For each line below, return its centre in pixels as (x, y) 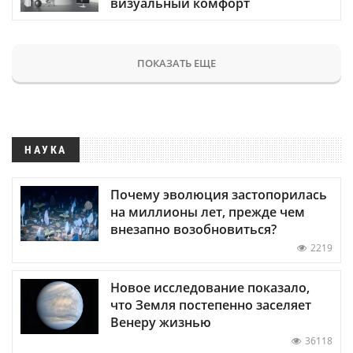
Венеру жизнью (161, 322)
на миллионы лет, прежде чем (208, 212)
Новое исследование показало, (210, 287)
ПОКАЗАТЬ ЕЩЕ (176, 63)
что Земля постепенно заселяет (211, 305)
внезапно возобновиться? (193, 229)
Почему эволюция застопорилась (219, 194)
